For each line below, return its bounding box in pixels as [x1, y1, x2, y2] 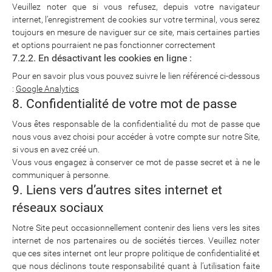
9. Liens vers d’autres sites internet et [12, 183, 222, 197]
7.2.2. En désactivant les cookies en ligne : [12, 52, 192, 64]
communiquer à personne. [12, 170, 110, 180]
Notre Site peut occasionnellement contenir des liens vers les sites [12, 223, 260, 233]
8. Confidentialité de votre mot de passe [12, 97, 237, 111]
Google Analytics [16, 84, 79, 93]
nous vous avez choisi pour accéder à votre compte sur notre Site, [12, 132, 260, 141]
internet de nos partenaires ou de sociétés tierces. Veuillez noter [12, 236, 260, 245]
